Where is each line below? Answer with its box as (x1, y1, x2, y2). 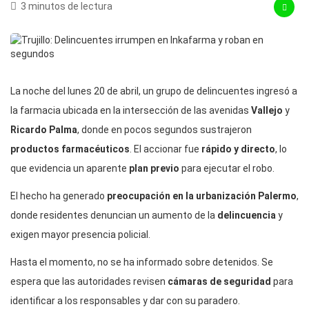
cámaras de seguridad (168, 275, 271, 287)
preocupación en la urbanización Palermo (107, 190, 297, 201)
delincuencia (217, 209, 276, 221)
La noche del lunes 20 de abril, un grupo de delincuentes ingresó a (10, 85, 297, 97)
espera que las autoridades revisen (10, 275, 168, 287)
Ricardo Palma (10, 123, 77, 135)
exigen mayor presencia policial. (10, 228, 150, 240)
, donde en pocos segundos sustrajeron (77, 123, 252, 135)
